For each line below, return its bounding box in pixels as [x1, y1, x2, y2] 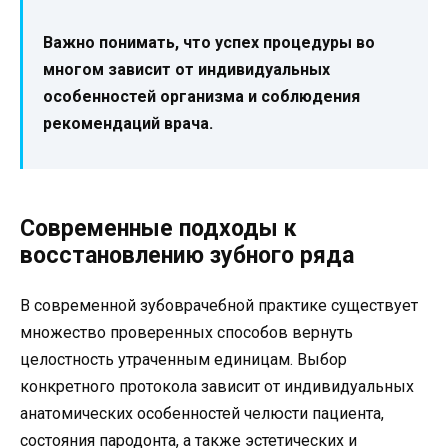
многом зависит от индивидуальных [43, 60, 330, 80]
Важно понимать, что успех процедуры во [43, 33, 375, 53]
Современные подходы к [20, 215, 296, 243]
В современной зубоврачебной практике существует [20, 296, 418, 316]
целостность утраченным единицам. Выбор [20, 350, 347, 370]
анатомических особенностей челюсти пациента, [20, 404, 384, 424]
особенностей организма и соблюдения [43, 87, 360, 107]
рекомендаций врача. [43, 114, 213, 134]
